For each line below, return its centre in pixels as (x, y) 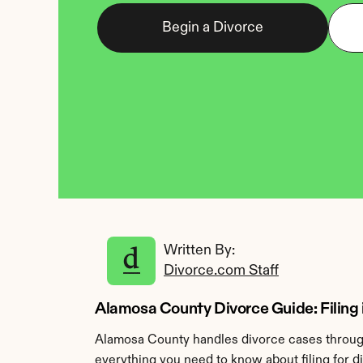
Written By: (201, 250)
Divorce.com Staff (221, 271)
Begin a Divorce (213, 28)
